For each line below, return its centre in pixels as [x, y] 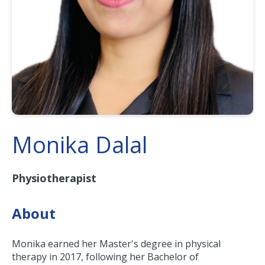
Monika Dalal [80, 145]
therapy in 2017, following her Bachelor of [105, 257]
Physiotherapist [54, 178]
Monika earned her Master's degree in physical [116, 244]
